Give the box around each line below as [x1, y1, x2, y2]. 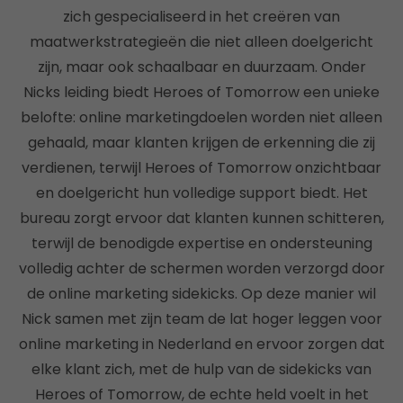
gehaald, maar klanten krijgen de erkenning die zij [28, 132, 375, 153]
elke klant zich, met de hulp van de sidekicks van [31, 359, 372, 380]
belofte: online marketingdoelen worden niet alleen [21, 107, 382, 128]
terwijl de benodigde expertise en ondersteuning [31, 233, 372, 254]
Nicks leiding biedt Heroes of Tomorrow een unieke [23, 82, 380, 103]
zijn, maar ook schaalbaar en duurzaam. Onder [37, 57, 366, 77]
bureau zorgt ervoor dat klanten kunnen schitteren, [19, 208, 384, 228]
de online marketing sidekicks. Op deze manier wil [27, 283, 376, 304]
